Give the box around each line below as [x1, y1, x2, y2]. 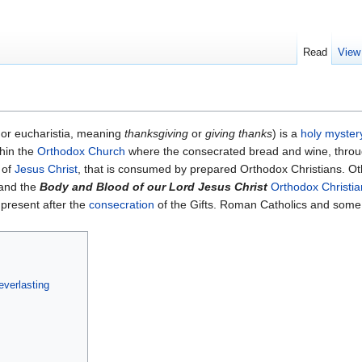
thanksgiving [124, 127, 188, 141]
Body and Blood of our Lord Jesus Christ [40, 180, 267, 194]
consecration [89, 198, 154, 212]
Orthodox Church [37, 145, 125, 158]
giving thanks [205, 127, 272, 141]
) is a [272, 127, 301, 141]
